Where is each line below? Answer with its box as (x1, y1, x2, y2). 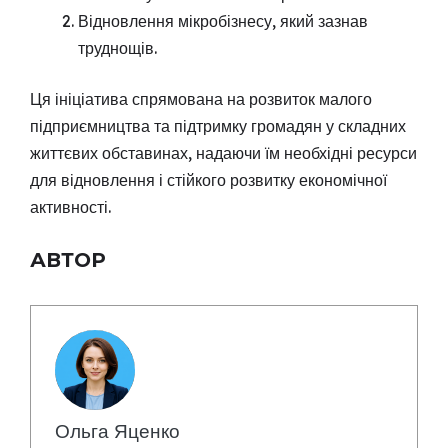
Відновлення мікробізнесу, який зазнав (78, 11, 368, 31)
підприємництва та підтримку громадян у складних (30, 116, 406, 136)
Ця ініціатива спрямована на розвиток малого (30, 89, 372, 109)
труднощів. (78, 38, 157, 58)
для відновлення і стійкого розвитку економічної (30, 170, 387, 190)
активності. (30, 197, 111, 217)
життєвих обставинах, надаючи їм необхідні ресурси (30, 143, 417, 163)
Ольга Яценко (55, 419, 180, 443)
